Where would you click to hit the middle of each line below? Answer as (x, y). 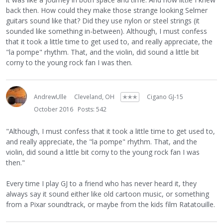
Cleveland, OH (94, 97)
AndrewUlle (50, 97)
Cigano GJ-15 (165, 97)
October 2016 (54, 110)
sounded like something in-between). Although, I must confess (107, 31)
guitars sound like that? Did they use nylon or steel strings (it (103, 21)
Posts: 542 (92, 110)
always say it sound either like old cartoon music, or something (108, 194)
